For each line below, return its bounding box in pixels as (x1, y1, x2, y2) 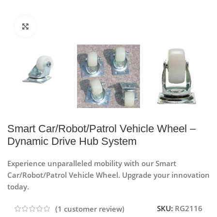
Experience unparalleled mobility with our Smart (7, 158, 176, 169)
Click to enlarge (36, 22, 88, 31)
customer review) (62, 204, 124, 214)
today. (7, 182, 29, 192)
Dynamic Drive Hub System (7, 135, 137, 148)
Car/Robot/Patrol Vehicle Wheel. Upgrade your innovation (7, 170, 210, 180)
